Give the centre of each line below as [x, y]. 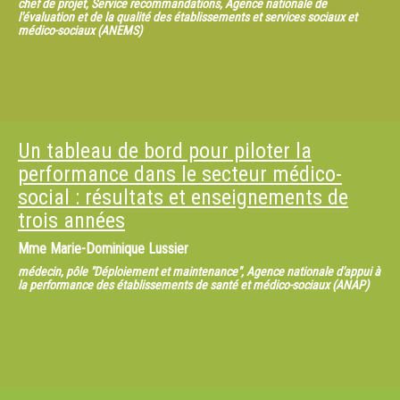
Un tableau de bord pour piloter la [165, 151]
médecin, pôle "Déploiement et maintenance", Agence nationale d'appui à [199, 271]
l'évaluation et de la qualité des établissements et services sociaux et [187, 17]
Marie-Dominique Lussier [119, 249]
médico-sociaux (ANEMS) [80, 30]
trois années [71, 221]
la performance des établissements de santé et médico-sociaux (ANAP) [193, 285]
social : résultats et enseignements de [183, 197]
